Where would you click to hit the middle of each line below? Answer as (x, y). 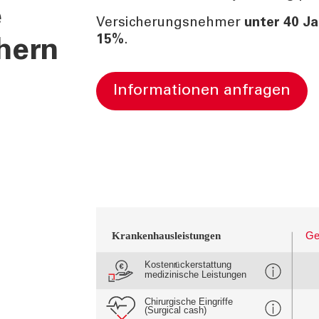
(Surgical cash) (175, 310)
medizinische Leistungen (195, 275)
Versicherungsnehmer (168, 23)
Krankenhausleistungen (166, 235)
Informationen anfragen (204, 91)
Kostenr (161, 264)
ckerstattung (205, 264)
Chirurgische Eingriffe (188, 302)
